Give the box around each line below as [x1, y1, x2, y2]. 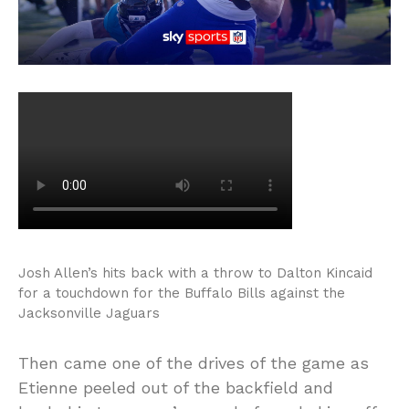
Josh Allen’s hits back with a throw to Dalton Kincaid [18, 265, 372, 282]
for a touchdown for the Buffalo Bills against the [18, 285, 345, 302]
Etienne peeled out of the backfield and [18, 378, 333, 398]
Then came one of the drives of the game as [18, 353, 369, 373]
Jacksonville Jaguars [18, 305, 160, 322]
